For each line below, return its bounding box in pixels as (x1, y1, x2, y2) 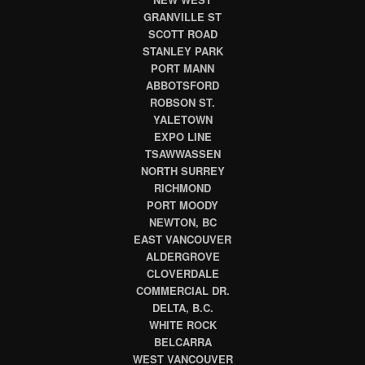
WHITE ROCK (148, 317, 217, 332)
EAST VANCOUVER (134, 231, 231, 247)
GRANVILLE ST (143, 9, 222, 24)
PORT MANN (151, 60, 214, 76)
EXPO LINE (153, 129, 212, 144)
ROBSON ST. (150, 95, 215, 110)
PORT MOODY (147, 197, 218, 213)
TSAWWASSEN (144, 146, 221, 161)
